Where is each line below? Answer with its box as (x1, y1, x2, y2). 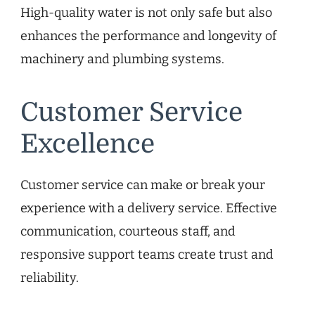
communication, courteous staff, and (20, 223, 236, 239)
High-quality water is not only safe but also (20, 5, 272, 21)
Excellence (20, 129, 155, 160)
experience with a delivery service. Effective (20, 200, 277, 216)
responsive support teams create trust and (20, 246, 274, 262)
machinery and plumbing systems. (20, 51, 224, 67)
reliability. (20, 269, 79, 285)
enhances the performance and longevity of (20, 28, 276, 44)
